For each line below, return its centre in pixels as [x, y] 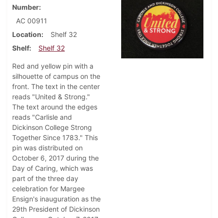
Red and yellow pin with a [53, 66]
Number [26, 7]
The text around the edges [55, 107]
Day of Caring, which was [53, 168]
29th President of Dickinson [56, 209]
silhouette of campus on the [56, 76]
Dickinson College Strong [52, 127]
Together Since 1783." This [55, 138]
